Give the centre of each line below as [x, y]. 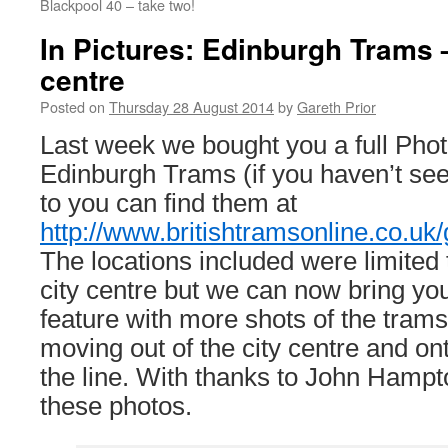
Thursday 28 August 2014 [191, 106]
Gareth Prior [336, 106]
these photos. [116, 406]
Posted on [72, 106]
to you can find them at [168, 203]
